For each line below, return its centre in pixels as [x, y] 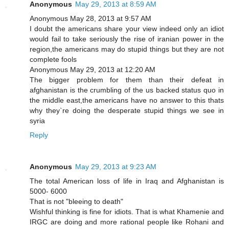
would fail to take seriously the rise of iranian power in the [127, 39]
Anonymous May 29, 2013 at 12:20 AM [93, 70]
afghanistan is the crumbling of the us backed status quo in [127, 90]
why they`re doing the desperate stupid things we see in [127, 111]
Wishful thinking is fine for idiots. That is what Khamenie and [127, 212]
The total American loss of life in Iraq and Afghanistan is [127, 181]
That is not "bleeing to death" [76, 202]
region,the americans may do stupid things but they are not [127, 49]
